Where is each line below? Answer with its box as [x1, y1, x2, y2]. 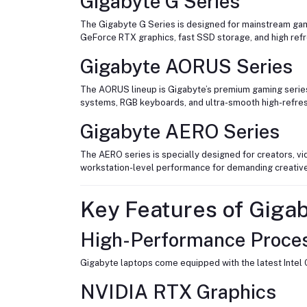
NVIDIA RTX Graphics [80, 280, 276, 303]
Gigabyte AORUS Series [80, 54, 293, 77]
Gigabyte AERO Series [80, 119, 280, 143]
